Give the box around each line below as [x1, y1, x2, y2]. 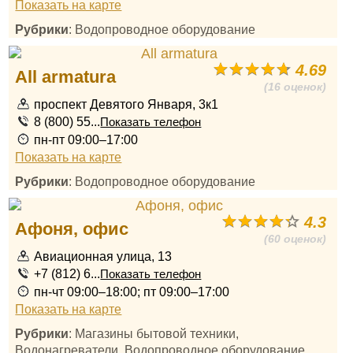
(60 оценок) [264, 232, 327, 245]
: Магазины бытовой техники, [69, 326, 240, 340]
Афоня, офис [15, 219, 129, 239]
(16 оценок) [264, 80, 327, 93]
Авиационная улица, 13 [34, 249, 173, 263]
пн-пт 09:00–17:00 [34, 132, 139, 147]
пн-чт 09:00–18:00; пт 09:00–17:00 [34, 284, 230, 299]
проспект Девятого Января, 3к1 [34, 97, 219, 111]
